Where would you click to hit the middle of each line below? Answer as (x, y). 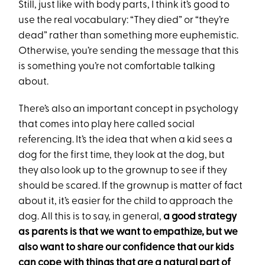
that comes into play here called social (107, 125)
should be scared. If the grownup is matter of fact (131, 186)
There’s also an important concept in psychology (129, 109)
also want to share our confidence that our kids (127, 248)
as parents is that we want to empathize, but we (128, 232)
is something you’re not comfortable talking (117, 67)
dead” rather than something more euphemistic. (129, 36)
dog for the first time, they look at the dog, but (122, 156)
